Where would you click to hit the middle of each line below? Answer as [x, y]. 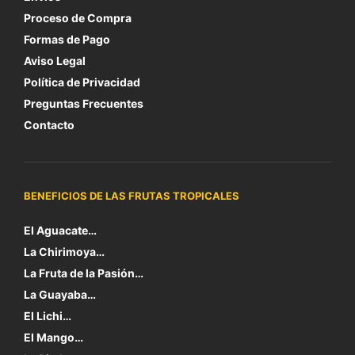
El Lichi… [48, 316]
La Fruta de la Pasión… [84, 273]
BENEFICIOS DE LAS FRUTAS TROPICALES [132, 196]
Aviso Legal [55, 61]
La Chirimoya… [64, 252]
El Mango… [53, 337]
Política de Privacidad [82, 82]
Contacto [49, 125]
